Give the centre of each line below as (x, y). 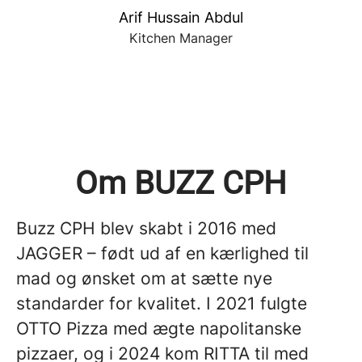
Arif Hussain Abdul (181, 17)
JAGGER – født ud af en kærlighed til (162, 253)
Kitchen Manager (181, 38)
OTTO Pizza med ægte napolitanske (159, 328)
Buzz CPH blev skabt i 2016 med (146, 228)
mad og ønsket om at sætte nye (144, 278)
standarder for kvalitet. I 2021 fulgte (162, 303)
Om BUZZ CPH (181, 183)
